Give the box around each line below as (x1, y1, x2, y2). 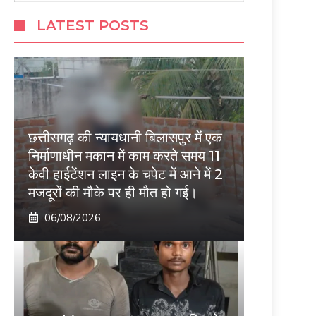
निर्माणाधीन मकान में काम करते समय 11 (28, 147, 220, 165)
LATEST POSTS (37, 17, 149, 35)
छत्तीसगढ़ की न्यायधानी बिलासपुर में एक (28, 129, 222, 147)
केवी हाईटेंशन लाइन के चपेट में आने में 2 (28, 166, 223, 183)
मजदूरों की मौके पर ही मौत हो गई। (28, 184, 197, 202)
